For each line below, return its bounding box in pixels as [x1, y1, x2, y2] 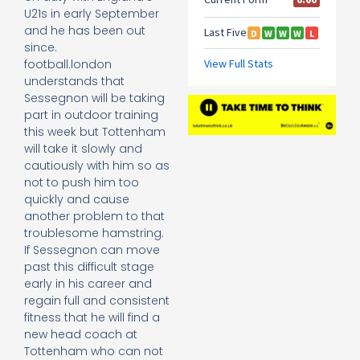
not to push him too [24, 174, 139, 191]
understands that [24, 73, 125, 90]
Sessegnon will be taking [24, 90, 165, 107]
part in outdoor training [24, 107, 158, 124]
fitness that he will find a [24, 309, 160, 326]
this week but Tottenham [24, 124, 166, 141]
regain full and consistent [24, 292, 170, 309]
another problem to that [24, 208, 165, 225]
